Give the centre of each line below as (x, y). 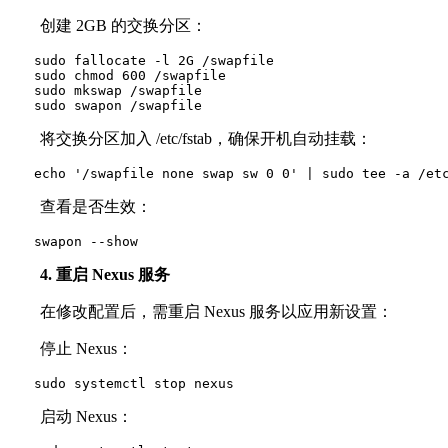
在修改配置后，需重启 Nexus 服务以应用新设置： (200, 311)
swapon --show (73, 241)
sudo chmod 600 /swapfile (117, 75)
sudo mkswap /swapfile (105, 90)
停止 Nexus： (70, 348)
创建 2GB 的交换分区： (107, 25)
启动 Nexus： (70, 416)
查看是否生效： (80, 206)
